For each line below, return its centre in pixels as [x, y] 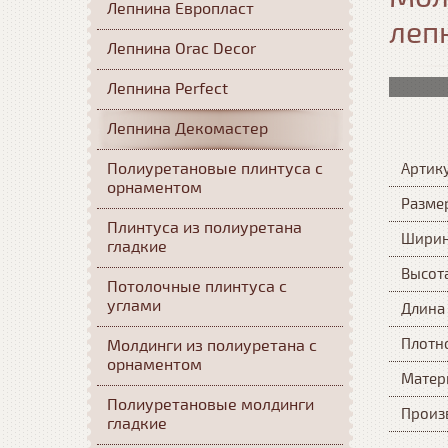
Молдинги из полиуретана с [212, 346]
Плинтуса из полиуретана [204, 228]
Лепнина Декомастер [187, 129]
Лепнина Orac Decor [181, 49]
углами [134, 306]
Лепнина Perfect [167, 89]
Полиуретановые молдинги [210, 405]
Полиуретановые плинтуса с [215, 169]
